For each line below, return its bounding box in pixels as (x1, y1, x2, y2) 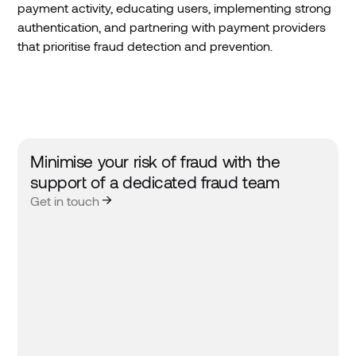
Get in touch (30, 193, 100, 209)
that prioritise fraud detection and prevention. (17, 38, 273, 54)
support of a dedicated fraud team (30, 172, 280, 192)
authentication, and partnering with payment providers (17, 19, 327, 35)
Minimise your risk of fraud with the (30, 151, 281, 172)
